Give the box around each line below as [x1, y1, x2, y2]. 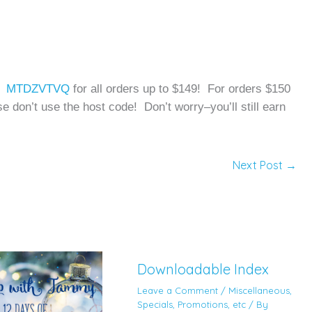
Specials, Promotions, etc [136, 298, 246, 310]
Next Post [233, 157, 286, 172]
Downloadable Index [136, 260, 269, 278]
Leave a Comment [136, 284, 218, 296]
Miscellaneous [228, 284, 290, 296]
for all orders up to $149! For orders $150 [73, 81, 290, 95]
